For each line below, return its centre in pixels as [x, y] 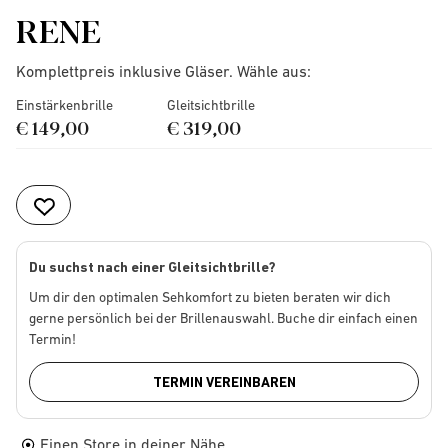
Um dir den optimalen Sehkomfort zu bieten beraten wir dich [210, 297]
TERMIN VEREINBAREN [224, 382]
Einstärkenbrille [64, 105]
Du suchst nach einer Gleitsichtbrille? [152, 267]
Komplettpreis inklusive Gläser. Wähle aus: [163, 71]
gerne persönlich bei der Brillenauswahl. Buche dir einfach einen [223, 318]
